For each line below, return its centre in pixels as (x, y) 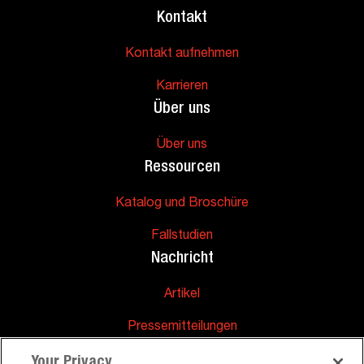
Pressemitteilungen (182, 327)
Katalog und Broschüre (182, 204)
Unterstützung (182, 350)
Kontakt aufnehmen (182, 54)
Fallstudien (182, 236)
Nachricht (182, 259)
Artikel (182, 295)
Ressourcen (182, 168)
